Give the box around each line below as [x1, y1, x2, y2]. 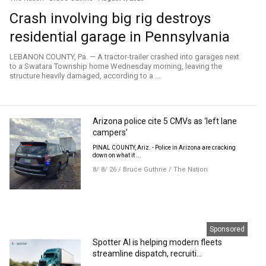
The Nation [173, 165, 208, 173]
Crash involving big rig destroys [9, 9, 211, 27]
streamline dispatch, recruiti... [93, 248, 202, 258]
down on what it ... [93, 151, 142, 159]
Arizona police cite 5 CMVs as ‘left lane [93, 116, 237, 126]
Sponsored [210, 224, 245, 233]
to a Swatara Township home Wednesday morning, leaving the [9, 61, 222, 71]
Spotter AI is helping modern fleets [93, 237, 223, 247]
